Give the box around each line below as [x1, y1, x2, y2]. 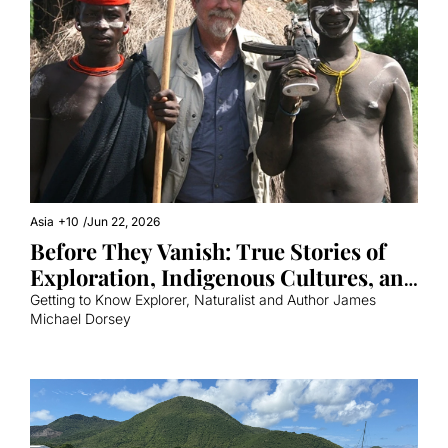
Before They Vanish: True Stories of [30, 235, 386, 266]
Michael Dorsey [30, 309, 131, 327]
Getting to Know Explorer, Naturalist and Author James [30, 290, 376, 308]
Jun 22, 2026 [87, 213, 160, 229]
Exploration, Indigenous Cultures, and [30, 261, 417, 292]
